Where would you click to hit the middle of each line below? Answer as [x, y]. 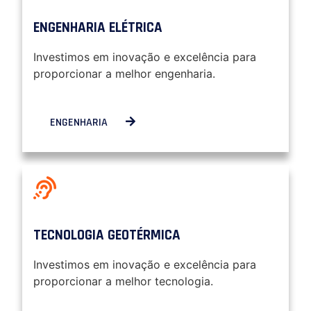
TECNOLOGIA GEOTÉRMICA [107, 236]
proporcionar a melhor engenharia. [124, 74]
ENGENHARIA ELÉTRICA [98, 28]
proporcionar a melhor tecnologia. [123, 281]
